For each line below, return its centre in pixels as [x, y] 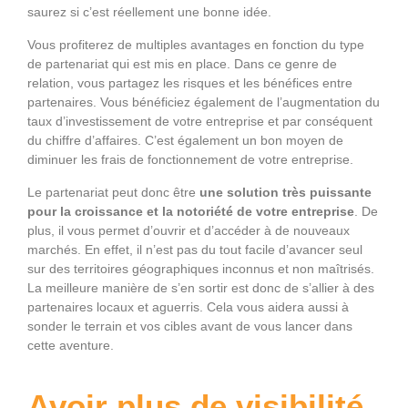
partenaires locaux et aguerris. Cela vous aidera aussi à [188, 306]
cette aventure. [71, 345]
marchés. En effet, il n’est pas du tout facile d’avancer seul [195, 249]
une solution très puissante [286, 192]
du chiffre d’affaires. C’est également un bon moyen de [185, 140]
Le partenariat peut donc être [113, 192]
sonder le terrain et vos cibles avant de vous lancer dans [190, 326]
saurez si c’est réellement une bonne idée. [149, 11]
